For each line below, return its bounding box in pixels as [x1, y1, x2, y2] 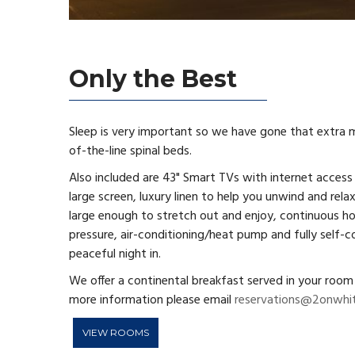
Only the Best [69, 63, 237, 94]
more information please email [69, 289, 235, 311]
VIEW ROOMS [82, 326, 149, 338]
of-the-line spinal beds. [69, 140, 192, 162]
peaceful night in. [69, 243, 161, 265]
